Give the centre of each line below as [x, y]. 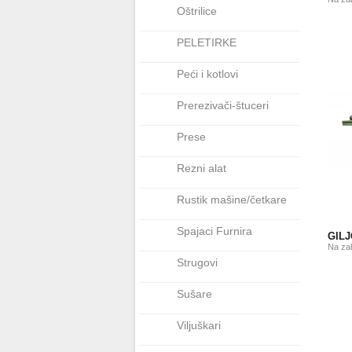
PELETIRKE [207, 42]
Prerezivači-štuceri [223, 105]
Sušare [194, 294]
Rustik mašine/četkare [232, 200]
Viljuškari [199, 325]
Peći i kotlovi [207, 74]
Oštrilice [197, 11]
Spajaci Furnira [214, 231]
